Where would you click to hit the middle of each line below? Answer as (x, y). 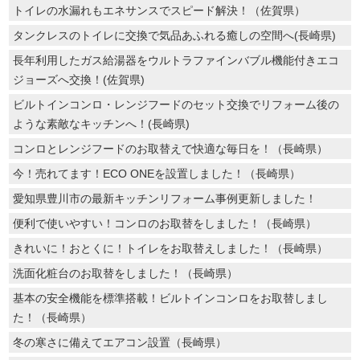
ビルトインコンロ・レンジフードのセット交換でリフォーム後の (176, 104)
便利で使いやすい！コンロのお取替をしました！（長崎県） (165, 223)
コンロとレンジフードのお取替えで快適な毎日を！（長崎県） (171, 148)
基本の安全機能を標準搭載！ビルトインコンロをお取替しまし (171, 298)
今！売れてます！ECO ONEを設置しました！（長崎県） (157, 173)
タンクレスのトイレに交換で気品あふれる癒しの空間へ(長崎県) (175, 35)
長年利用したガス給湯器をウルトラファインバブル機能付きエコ (176, 60)
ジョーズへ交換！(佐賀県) (79, 79)
